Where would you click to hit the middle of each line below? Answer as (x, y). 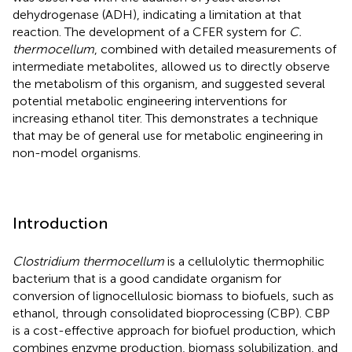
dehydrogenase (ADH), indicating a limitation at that (157, 14)
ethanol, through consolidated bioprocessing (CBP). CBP (171, 313)
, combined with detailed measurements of (215, 49)
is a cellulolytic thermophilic (244, 261)
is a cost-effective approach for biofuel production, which (174, 330)
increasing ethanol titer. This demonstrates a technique (165, 118)
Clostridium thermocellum (88, 261)
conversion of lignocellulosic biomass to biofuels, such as (173, 295)
